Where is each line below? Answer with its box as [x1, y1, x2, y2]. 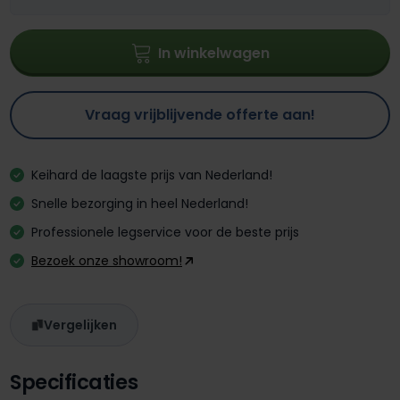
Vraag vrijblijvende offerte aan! [85, 104, 315, 126]
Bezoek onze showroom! [31, 252, 182, 271]
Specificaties [10, 368, 138, 397]
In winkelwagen [157, 43, 270, 64]
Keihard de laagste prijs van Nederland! [31, 166, 272, 185]
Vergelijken [44, 316, 117, 335]
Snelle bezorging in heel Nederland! [31, 195, 248, 213]
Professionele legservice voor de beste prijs [31, 223, 299, 242]
